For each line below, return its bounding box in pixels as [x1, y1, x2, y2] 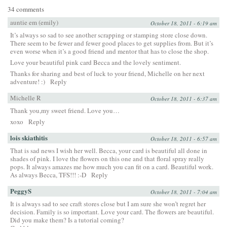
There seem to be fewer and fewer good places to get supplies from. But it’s [10, 38, 213, 48]
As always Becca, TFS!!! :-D [10, 170, 86, 179]
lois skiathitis [10, 132, 48, 142]
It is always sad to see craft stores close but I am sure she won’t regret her [10, 199, 206, 208]
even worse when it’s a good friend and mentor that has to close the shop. [10, 46, 209, 56]
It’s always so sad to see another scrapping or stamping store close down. [10, 30, 207, 40]
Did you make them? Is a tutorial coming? [10, 215, 124, 224]
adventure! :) [10, 77, 45, 86]
